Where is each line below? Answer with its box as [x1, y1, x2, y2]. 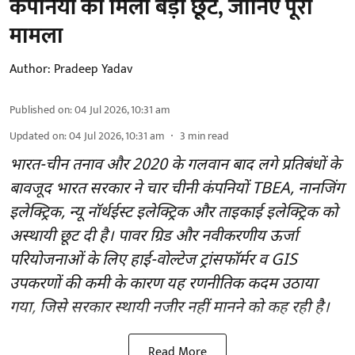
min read [188, 127, 229, 146]
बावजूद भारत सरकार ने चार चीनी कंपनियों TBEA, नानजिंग [10, 179, 344, 200]
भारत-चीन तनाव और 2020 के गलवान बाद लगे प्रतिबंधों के [10, 155, 341, 177]
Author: [10, 59, 51, 81]
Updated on [10, 127, 64, 146]
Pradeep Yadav [54, 59, 132, 81]
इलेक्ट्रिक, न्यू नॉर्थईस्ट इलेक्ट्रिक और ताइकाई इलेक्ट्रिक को [10, 203, 338, 224]
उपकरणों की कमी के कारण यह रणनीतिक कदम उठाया [10, 274, 317, 296]
